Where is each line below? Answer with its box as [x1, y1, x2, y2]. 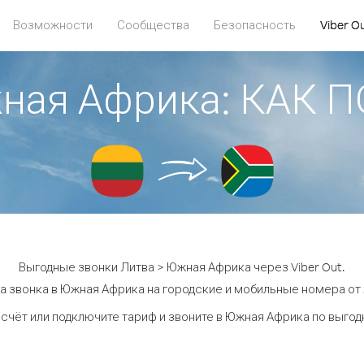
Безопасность [214, 17, 296, 32]
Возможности [13, 17, 93, 32]
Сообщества [117, 17, 189, 32]
